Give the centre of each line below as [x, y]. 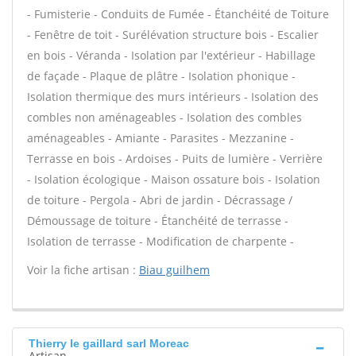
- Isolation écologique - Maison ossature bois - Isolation [174, 179]
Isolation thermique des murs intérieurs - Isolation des [173, 97]
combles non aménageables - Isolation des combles [164, 117]
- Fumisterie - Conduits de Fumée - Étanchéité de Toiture [178, 14]
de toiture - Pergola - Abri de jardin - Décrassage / [160, 200]
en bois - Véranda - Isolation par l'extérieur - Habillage [171, 55]
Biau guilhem [174, 270]
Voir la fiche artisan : [83, 270]
